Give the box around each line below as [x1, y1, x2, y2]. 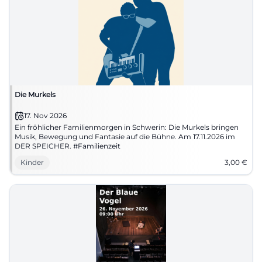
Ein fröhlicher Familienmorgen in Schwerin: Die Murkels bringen [15, 123, 239, 132]
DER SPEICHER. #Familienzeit [15, 142, 120, 150]
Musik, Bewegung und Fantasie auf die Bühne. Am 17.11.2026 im [15, 132, 235, 141]
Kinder [20, 158, 44, 167]
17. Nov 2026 [24, 111, 67, 120]
